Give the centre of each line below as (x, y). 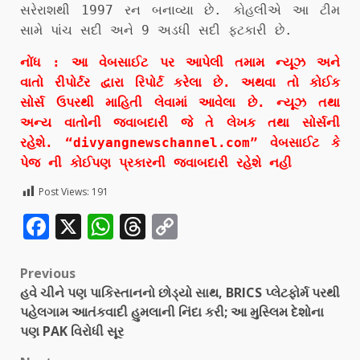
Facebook (106, 226)
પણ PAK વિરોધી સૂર (72, 331)
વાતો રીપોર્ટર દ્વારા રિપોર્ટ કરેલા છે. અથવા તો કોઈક (180, 82)
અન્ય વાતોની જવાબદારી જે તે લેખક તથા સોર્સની (180, 122)
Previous (48, 273)
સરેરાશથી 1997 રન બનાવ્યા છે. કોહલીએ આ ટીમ (180, 10)
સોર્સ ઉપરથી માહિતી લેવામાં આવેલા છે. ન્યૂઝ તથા (180, 102)
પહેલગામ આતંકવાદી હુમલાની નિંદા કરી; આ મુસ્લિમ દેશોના (172, 311)
